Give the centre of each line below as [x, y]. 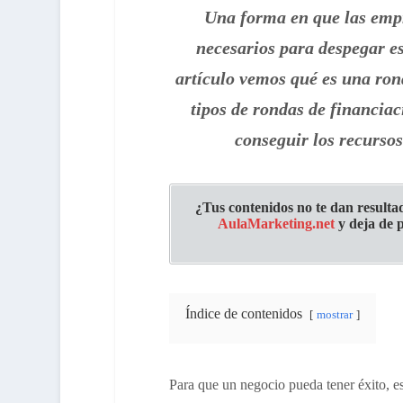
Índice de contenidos [243, 314]
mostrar [334, 315]
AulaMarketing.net [277, 224]
